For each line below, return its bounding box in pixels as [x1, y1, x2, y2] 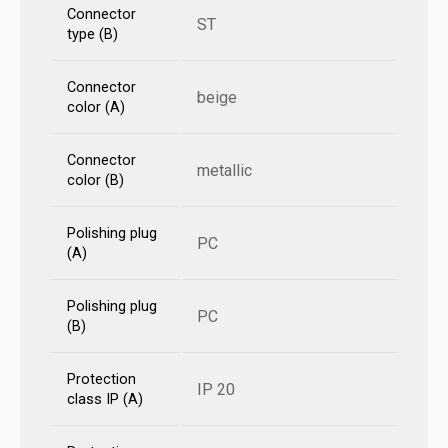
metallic [197, 160, 252, 180]
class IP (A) [67, 390, 143, 408]
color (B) [67, 171, 124, 189]
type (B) [67, 25, 118, 43]
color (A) [67, 98, 125, 116]
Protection [67, 370, 136, 388]
